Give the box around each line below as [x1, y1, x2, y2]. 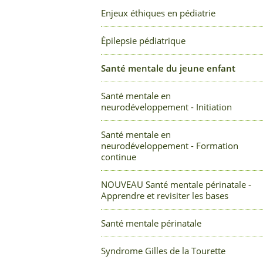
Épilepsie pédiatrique [101, 35, 186, 46]
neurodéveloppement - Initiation [101, 101, 232, 113]
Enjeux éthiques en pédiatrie [101, 7, 215, 19]
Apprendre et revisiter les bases [101, 190, 228, 201]
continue [101, 151, 136, 163]
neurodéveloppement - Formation [101, 140, 238, 151]
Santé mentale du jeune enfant [101, 62, 235, 74]
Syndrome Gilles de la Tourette [101, 245, 225, 257]
